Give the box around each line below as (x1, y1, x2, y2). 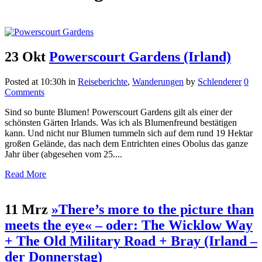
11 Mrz (5, 201, 48, 217)
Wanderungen (132, 76, 184, 87)
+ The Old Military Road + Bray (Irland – (5, 233, 257, 249)
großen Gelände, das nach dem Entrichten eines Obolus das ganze (5, 138, 248, 149)
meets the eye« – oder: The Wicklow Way (5, 217, 253, 233)
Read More (5, 168, 46, 179)
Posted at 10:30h (5, 76, 66, 87)
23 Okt (5, 49, 46, 64)
